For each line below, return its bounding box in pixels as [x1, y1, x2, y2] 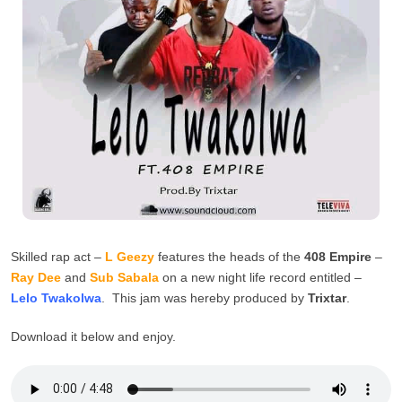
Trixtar [308, 290, 346, 305]
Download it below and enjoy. [11, 328, 176, 344]
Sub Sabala [90, 269, 159, 284]
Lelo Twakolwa [11, 290, 101, 305]
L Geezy [105, 249, 154, 264]
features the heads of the [154, 249, 304, 264]
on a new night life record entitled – [159, 269, 362, 284]
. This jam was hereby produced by [101, 290, 308, 305]
